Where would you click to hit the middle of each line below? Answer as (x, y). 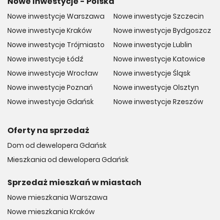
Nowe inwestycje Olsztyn (156, 87)
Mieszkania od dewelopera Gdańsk (68, 159)
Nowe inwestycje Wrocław (53, 73)
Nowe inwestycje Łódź (45, 59)
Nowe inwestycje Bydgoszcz (162, 30)
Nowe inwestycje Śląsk (152, 73)
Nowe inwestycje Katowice (159, 59)
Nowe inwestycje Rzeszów (158, 101)
